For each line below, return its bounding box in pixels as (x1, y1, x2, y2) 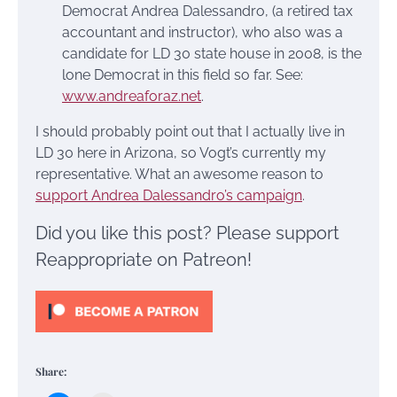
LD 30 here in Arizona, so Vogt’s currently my (35, 144, 326, 161)
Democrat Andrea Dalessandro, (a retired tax (62, 2, 353, 19)
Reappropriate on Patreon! (35, 248, 252, 270)
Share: (35, 363, 66, 378)
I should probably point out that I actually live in (35, 122, 345, 140)
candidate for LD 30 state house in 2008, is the (62, 44, 362, 62)
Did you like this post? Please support (35, 222, 339, 244)
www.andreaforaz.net (62, 87, 201, 105)
